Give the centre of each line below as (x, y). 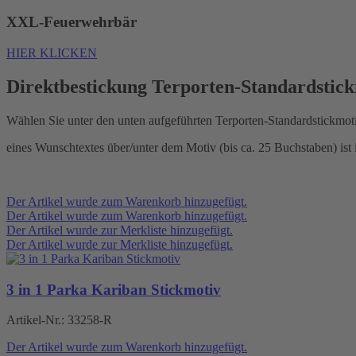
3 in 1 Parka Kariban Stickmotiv (114, 289)
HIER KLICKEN (52, 53)
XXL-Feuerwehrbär (72, 22)
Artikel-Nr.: (37, 320)
